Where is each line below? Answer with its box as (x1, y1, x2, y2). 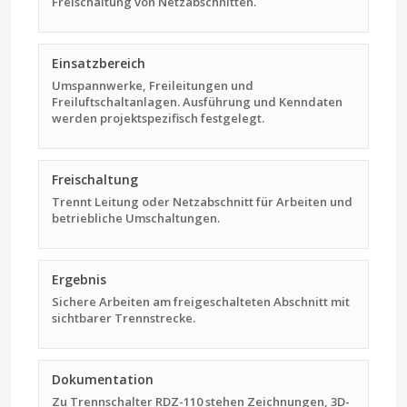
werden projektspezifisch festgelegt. (52, 109, 264, 126)
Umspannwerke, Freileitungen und (52, 76, 253, 94)
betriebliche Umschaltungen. (52, 209, 220, 226)
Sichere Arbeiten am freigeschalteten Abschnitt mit (52, 293, 350, 310)
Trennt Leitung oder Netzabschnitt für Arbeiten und (52, 193, 352, 210)
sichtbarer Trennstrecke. (52, 309, 195, 326)
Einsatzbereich (52, 54, 145, 72)
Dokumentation (52, 370, 154, 388)
